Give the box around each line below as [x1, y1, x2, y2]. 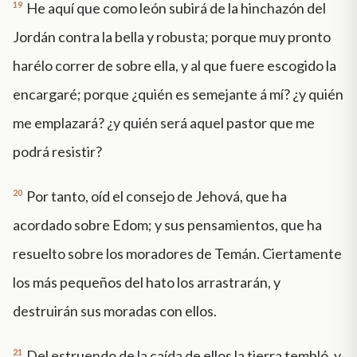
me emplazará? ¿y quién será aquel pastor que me [13, 114, 315, 132]
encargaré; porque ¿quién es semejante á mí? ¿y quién [13, 85, 343, 104]
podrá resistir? [13, 143, 102, 161]
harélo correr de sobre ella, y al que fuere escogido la [13, 57, 336, 75]
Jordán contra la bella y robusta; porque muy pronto [13, 28, 331, 46]
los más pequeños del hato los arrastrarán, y [13, 273, 280, 292]
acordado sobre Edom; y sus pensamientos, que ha [13, 216, 322, 234]
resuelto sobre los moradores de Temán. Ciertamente [13, 245, 342, 263]
